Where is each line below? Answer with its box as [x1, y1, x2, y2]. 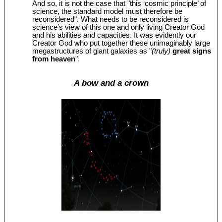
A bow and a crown [73, 78, 149, 88]
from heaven [32, 55, 76, 63]
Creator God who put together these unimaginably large [32, 39, 211, 47]
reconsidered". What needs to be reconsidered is [32, 15, 189, 23]
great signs [172, 47, 212, 55]
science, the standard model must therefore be [32, 7, 183, 15]
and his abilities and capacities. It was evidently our [32, 31, 197, 39]
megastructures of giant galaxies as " [32, 47, 152, 55]
